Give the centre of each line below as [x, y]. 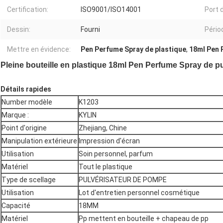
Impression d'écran [109, 141]
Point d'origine [24, 128]
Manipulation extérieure [39, 141]
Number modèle [27, 102]
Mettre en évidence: [39, 50]
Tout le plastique [106, 167]
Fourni [90, 30]
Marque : [15, 115]
